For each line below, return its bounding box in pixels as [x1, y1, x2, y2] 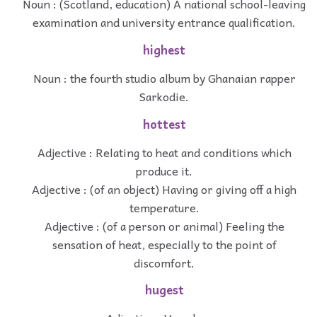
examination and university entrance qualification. [33, 13, 296, 32]
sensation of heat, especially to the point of [52, 234, 277, 253]
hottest [142, 114, 186, 134]
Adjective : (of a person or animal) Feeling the [44, 216, 284, 235]
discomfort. [134, 253, 195, 272]
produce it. [136, 161, 192, 180]
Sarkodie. [139, 87, 189, 106]
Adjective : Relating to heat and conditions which [37, 142, 292, 161]
